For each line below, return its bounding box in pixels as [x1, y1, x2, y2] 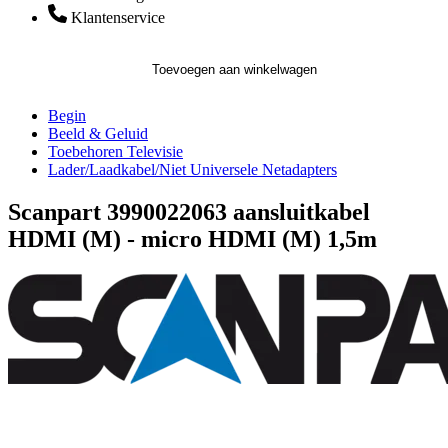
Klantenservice [71, 9, 165, 26]
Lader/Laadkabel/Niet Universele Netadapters [48, 161, 337, 178]
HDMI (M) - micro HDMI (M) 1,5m [8, 225, 377, 252]
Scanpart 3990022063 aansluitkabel [8, 198, 370, 225]
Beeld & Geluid [48, 125, 148, 142]
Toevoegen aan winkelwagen [152, 62, 317, 77]
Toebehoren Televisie [48, 143, 183, 160]
